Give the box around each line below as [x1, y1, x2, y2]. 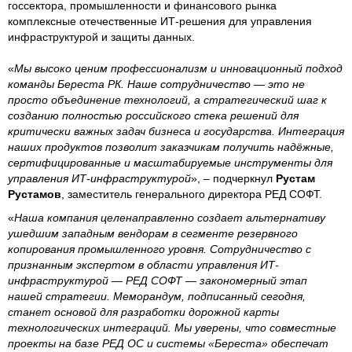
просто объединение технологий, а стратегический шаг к [8, 93, 327, 106]
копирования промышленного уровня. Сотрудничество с [8, 242, 311, 255]
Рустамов [8, 187, 61, 200]
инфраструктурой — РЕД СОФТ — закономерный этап [8, 273, 307, 287]
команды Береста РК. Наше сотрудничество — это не [8, 77, 305, 90]
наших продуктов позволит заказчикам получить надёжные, [8, 140, 334, 153]
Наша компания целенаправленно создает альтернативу [14, 211, 325, 224]
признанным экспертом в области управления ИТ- [8, 258, 279, 271]
